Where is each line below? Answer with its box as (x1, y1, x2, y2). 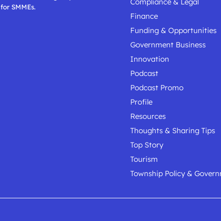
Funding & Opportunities (130, 25, 217, 35)
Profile (130, 97, 152, 107)
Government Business (130, 39, 206, 49)
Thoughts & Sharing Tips (130, 125, 215, 135)
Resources (130, 111, 166, 121)
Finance (130, 11, 158, 21)
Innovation (130, 54, 169, 64)
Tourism (130, 154, 158, 164)
